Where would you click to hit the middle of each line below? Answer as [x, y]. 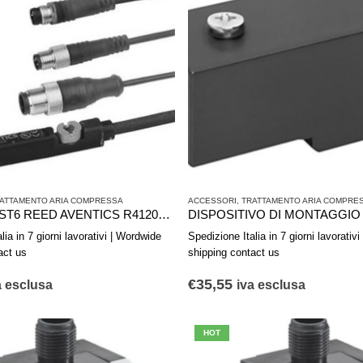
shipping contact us [234, 253]
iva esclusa [271, 285]
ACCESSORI [212, 201]
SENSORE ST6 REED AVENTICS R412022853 [164, 215]
